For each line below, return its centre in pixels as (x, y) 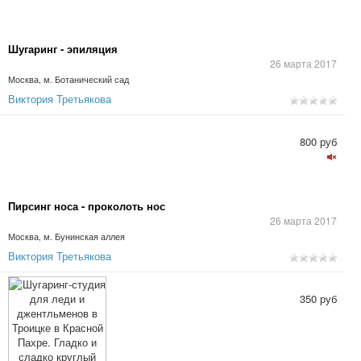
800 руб (318, 141)
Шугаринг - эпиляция (63, 49)
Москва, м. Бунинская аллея (66, 237)
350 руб (318, 299)
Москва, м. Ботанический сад (68, 79)
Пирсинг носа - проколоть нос (87, 206)
